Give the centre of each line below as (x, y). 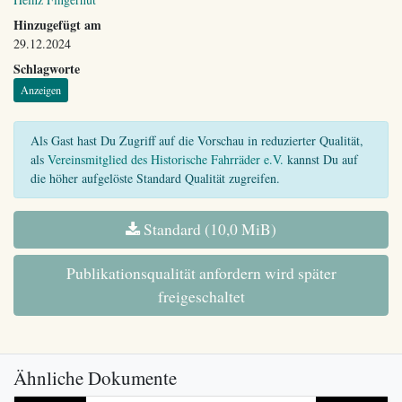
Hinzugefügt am (57, 24)
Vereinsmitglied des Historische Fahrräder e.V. (165, 160)
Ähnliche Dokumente (95, 377)
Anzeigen (41, 90)
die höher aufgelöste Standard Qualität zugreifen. (155, 179)
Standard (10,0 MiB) (208, 229)
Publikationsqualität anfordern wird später (201, 273)
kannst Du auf (320, 160)
